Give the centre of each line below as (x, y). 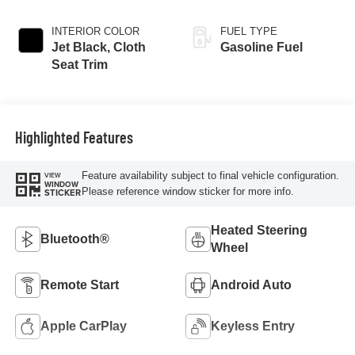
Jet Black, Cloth (98, 47)
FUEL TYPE (249, 31)
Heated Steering (259, 230)
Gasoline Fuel (261, 47)
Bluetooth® (74, 239)
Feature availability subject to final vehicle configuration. (210, 176)
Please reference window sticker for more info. (187, 192)
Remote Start (79, 284)
